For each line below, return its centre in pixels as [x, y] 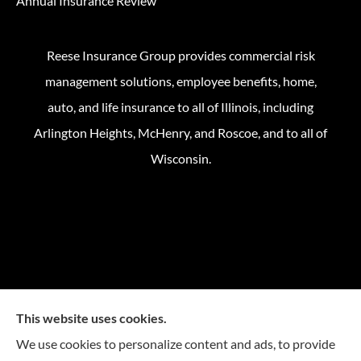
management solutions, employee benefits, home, [180, 81]
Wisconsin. [180, 159]
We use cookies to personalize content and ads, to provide [176, 344]
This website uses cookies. [91, 318]
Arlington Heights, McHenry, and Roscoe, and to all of [180, 133]
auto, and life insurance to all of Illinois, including [180, 107]
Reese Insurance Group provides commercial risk [180, 56]
